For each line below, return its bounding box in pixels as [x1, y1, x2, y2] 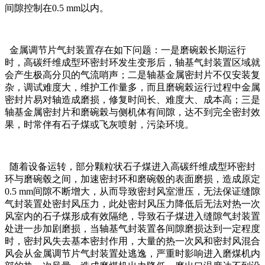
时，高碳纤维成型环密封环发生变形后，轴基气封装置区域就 [5, 57, 260, 68]
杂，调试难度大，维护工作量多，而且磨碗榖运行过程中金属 [5, 82, 260, 93]
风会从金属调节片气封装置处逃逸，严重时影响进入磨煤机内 [5, 248, 260, 259]
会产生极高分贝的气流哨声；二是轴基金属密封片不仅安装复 [5, 70, 260, 80]
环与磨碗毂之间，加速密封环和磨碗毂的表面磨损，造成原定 [5, 174, 260, 185]
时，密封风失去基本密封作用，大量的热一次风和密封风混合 [5, 236, 260, 247]
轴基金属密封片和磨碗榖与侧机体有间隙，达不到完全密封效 [5, 107, 260, 118]
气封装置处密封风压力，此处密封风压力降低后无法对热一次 [5, 199, 260, 209]
